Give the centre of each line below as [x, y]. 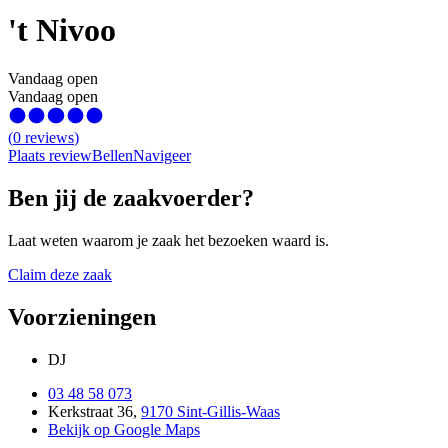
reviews [49, 138]
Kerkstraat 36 [90, 412]
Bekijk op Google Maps [124, 430]
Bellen [112, 156]
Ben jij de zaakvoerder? [131, 198]
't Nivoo [62, 29]
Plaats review [50, 156]
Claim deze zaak [60, 275]
